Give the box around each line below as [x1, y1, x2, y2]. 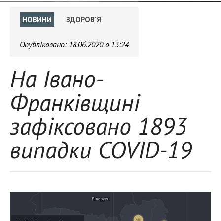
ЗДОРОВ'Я [66, 15, 101, 24]
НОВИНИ [22, 15, 52, 24]
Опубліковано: [20, 39, 69, 49]
